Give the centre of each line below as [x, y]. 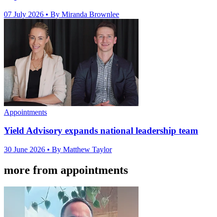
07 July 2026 [25, 14]
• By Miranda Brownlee [82, 14]
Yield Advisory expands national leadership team [101, 131]
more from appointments [66, 170]
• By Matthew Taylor [79, 150]
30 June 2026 [25, 150]
